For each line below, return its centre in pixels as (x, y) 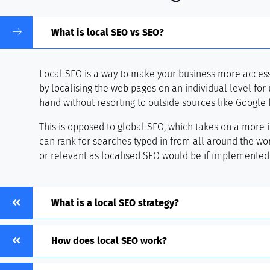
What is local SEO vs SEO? (108, 33)
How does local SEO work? (109, 241)
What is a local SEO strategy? (115, 203)
